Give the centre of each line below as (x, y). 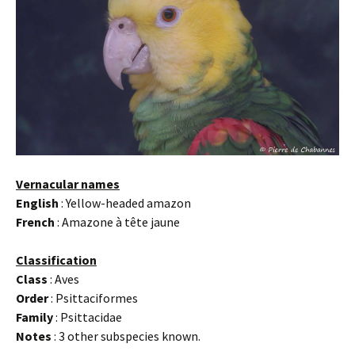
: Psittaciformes (93, 298)
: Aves (63, 279)
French (35, 221)
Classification (56, 260)
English (37, 202)
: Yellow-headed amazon (125, 202)
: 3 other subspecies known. (126, 336)
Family (34, 317)
